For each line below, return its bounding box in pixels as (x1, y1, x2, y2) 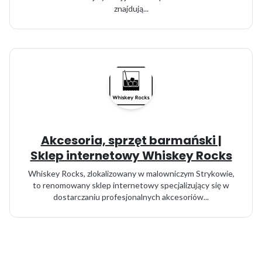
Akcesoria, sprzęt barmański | (40, 132, 222, 149)
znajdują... (113, 4, 149, 13)
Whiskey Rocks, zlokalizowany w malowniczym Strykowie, (27, 168, 235, 178)
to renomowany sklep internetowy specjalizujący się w (33, 180, 229, 190)
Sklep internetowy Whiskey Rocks (30, 147, 232, 164)
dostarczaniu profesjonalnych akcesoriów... (53, 192, 209, 202)
